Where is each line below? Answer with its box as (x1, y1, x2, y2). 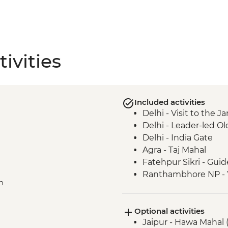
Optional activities (134, 206, 205, 216)
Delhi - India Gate (142, 133, 213, 143)
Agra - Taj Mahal (142, 145, 206, 155)
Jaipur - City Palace (142, 194, 219, 204)
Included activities (134, 97, 205, 107)
